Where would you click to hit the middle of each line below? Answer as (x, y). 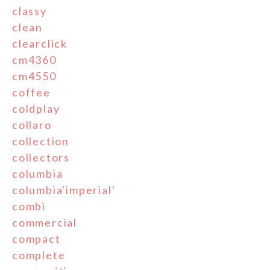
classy (30, 11)
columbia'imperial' (64, 190)
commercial (45, 223)
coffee (31, 93)
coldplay (36, 109)
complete (39, 255)
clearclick (40, 44)
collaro (32, 125)
